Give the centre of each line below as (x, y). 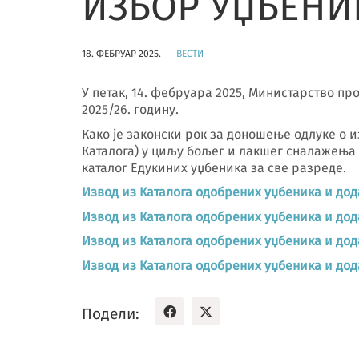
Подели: (111, 313)
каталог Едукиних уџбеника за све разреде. (214, 167)
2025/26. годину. (132, 109)
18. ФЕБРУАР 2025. (121, 54)
